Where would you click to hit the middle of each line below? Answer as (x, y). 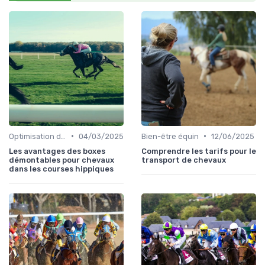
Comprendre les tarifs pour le (199, 151)
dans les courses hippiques (61, 169)
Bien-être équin (170, 136)
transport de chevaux (184, 160)
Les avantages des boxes (57, 151)
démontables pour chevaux (62, 160)
